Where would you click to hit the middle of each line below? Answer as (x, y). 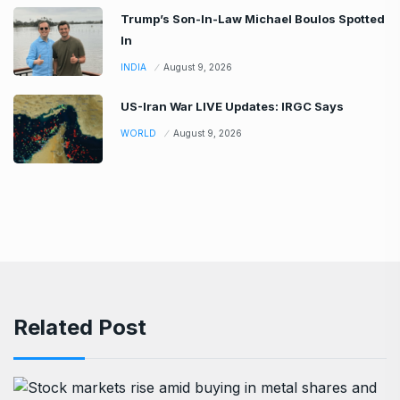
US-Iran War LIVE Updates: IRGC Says (232, 106)
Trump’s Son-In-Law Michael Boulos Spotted (253, 18)
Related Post (80, 327)
